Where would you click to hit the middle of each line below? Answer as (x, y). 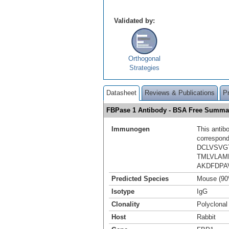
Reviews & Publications (180, 93)
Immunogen (131, 129)
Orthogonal (144, 59)
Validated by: (134, 21)
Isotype (123, 192)
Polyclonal (212, 204)
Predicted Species (140, 179)
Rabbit (206, 217)
